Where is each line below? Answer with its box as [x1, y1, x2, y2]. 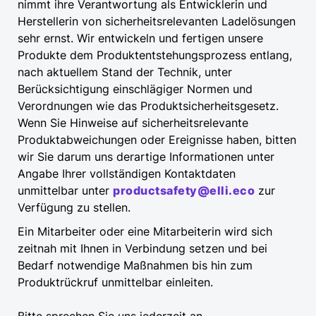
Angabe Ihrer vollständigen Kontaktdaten [18, 166, 236, 181]
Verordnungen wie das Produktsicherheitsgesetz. [18, 99, 279, 114]
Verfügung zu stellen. [18, 200, 130, 215]
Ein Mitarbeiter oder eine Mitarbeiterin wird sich [18, 224, 272, 239]
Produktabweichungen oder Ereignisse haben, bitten [18, 133, 296, 147]
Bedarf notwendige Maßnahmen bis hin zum [18, 258, 253, 273]
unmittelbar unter [18, 183, 113, 198]
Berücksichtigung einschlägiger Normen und [18, 82, 253, 97]
